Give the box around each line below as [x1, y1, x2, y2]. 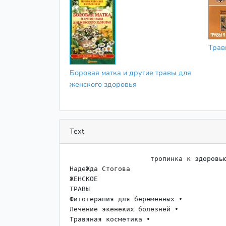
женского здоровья [70, 79, 137, 89]
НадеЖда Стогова [70, 164, 130, 173]
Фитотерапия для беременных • [70, 195, 183, 203]
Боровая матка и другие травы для [70, 67, 191, 78]
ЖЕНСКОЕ [70, 175, 98, 183]
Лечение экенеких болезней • [70, 205, 179, 213]
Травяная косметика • [70, 215, 150, 223]
